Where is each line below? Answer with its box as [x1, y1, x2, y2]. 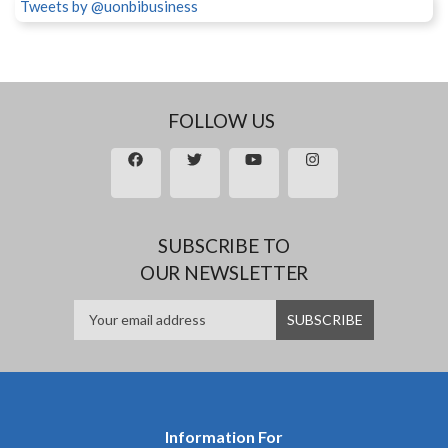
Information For [165, 426, 283, 446]
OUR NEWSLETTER [139, 260, 309, 284]
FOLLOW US [168, 108, 275, 132]
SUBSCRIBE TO [158, 233, 290, 257]
